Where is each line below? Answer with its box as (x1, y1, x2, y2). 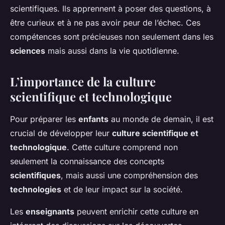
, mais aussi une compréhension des (61, 170, 198, 181)
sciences (10, 46, 45, 56)
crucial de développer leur (10, 128, 112, 139)
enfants (78, 114, 108, 125)
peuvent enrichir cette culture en (74, 206, 198, 217)
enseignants (26, 206, 74, 217)
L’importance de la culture (10, 73, 156, 90)
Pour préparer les (10, 114, 78, 125)
